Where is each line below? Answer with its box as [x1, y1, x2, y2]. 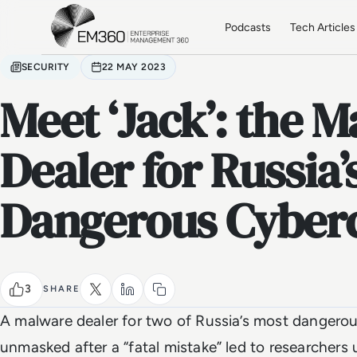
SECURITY [22, 61, 70, 73]
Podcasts [225, 20, 272, 34]
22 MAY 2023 [101, 61, 167, 73]
